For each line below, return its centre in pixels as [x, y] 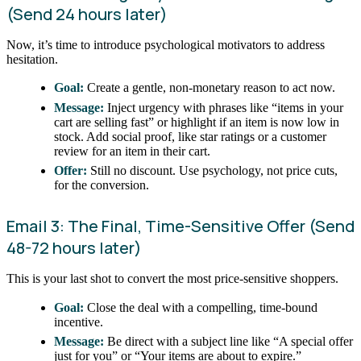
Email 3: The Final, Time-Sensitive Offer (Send [180, 226]
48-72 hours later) [74, 248]
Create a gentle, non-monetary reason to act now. [210, 88]
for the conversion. [102, 185]
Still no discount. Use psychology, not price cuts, [213, 171]
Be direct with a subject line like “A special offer [229, 342]
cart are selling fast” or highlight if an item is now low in [197, 122]
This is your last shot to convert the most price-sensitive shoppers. [172, 279]
